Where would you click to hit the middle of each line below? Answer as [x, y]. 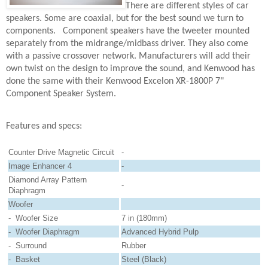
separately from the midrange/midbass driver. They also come [127, 43]
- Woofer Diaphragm [44, 232]
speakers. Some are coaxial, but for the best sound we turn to [125, 18]
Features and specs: [44, 127]
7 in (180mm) [144, 218]
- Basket [24, 260]
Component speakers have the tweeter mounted [156, 31]
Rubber [134, 246]
